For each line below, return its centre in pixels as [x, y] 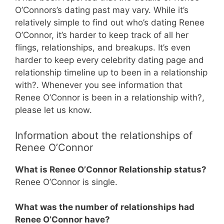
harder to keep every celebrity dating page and [109, 60]
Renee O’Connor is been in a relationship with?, [110, 97]
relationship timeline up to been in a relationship [111, 72]
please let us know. [53, 110]
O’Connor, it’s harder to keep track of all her [102, 35]
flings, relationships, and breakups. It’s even [103, 47]
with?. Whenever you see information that [99, 85]
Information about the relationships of [104, 135]
